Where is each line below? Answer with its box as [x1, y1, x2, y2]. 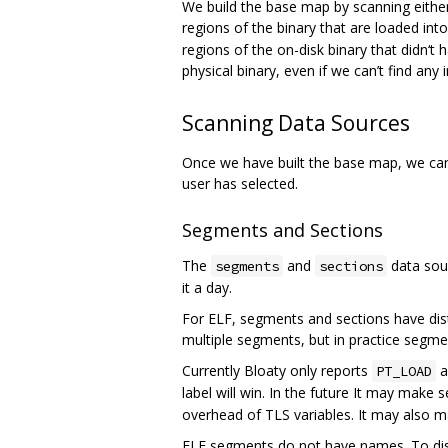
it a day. [182, 278, 232, 298]
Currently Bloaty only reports [182, 361, 372, 381]
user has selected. [182, 173, 298, 193]
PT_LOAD [376, 362, 432, 381]
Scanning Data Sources [182, 108, 410, 137]
